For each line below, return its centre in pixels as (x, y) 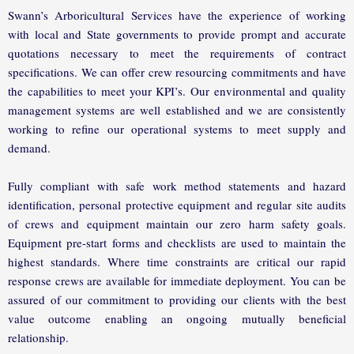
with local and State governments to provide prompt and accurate (177, 34)
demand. (29, 148)
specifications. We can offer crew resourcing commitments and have (177, 72)
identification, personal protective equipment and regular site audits (177, 205)
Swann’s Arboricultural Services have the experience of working (177, 15)
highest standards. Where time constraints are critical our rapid (177, 262)
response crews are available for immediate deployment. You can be (177, 281)
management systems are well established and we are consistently (177, 110)
